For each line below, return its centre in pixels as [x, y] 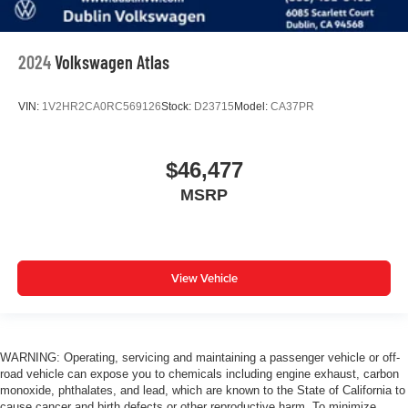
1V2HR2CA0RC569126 [102, 107]
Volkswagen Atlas [112, 61]
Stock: [178, 107]
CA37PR [292, 107]
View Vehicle [204, 279]
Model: [252, 107]
